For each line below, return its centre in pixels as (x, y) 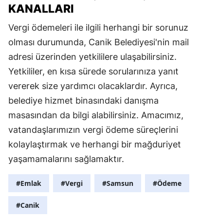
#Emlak (29, 183)
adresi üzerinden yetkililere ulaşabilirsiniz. (92, 56)
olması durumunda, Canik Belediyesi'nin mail (99, 42)
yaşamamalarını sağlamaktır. (66, 159)
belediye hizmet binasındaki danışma (83, 100)
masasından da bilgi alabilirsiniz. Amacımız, (96, 115)
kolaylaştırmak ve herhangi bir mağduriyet (95, 144)
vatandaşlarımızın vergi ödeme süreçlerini (93, 129)
